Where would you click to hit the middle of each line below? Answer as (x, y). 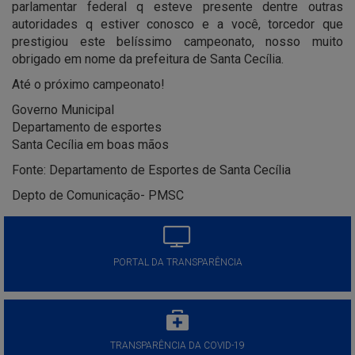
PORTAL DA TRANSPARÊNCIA (177, 263)
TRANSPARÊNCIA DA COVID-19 (177, 346)
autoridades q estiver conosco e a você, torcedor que (177, 25)
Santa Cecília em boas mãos (90, 145)
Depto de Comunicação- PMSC (98, 196)
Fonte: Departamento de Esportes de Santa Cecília (151, 170)
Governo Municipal (63, 110)
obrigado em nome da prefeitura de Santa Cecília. (148, 59)
